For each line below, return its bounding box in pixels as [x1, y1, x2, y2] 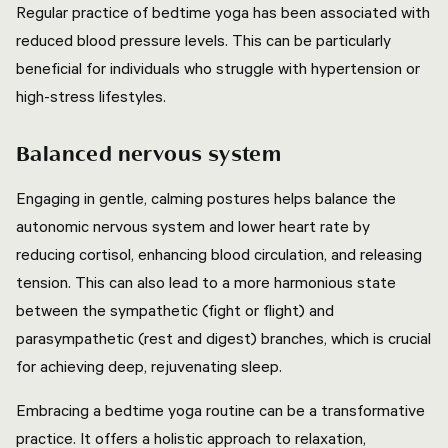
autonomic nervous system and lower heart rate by [16, 216, 370, 236]
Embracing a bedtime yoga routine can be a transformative [16, 400, 425, 420]
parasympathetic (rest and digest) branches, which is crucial [16, 328, 431, 348]
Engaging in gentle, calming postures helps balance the [16, 188, 396, 208]
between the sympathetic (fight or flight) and [16, 300, 334, 320]
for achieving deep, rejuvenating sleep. [16, 356, 282, 376]
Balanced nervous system [16, 143, 282, 167]
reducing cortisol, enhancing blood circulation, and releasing [16, 244, 422, 264]
